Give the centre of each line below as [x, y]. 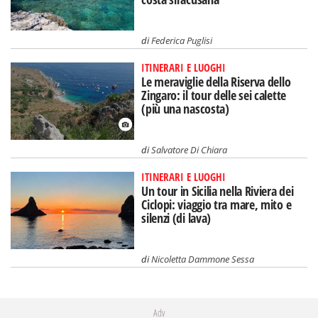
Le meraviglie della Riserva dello [216, 82]
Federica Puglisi [182, 41]
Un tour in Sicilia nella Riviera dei [218, 191]
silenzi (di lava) [176, 218]
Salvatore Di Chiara [190, 149]
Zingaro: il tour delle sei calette [214, 95]
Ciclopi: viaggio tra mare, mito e [216, 204]
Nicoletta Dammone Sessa [203, 259]
